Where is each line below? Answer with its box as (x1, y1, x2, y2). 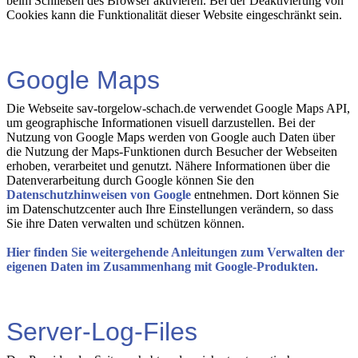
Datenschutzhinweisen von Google (6, 188, 191, 201)
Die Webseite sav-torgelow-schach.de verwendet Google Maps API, (6, 101, 350, 115)
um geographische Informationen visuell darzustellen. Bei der (6, 116, 315, 129)
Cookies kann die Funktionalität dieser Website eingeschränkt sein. (6, 8, 342, 22)
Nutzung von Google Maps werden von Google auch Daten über (6, 130, 335, 144)
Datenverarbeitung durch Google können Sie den (6, 173, 254, 187)
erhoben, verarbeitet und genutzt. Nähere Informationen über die (6, 159, 330, 173)
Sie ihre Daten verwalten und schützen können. (6, 217, 245, 230)
